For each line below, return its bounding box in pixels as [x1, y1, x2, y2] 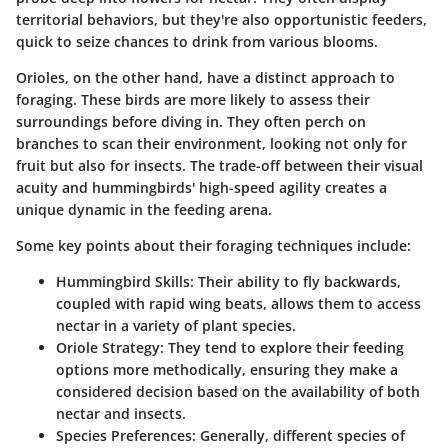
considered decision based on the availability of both [56, 381, 420, 401]
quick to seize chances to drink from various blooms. [16, 31, 378, 51]
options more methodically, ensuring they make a [56, 359, 398, 379]
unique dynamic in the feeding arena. [16, 199, 272, 219]
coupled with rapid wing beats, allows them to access [56, 293, 421, 313]
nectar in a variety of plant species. [56, 315, 296, 335]
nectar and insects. [56, 403, 186, 423]
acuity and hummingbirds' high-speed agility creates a [16, 177, 387, 197]
